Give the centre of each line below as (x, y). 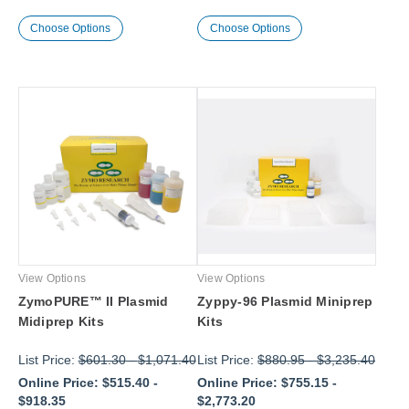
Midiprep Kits (61, 321)
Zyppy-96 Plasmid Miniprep (285, 301)
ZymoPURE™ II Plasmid (93, 301)
